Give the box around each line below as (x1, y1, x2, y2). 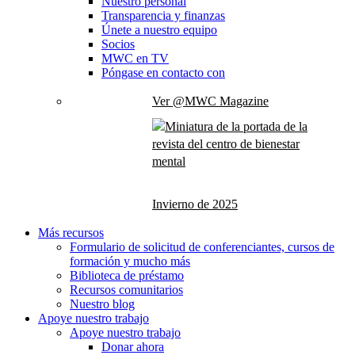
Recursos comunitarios (70, 283, 183, 296)
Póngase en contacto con (101, 66, 225, 79)
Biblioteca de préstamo (70, 269, 184, 282)
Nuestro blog (70, 297, 135, 311)
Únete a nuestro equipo (101, 23, 217, 36)
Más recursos (38, 226, 104, 239)
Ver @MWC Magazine (152, 94, 269, 108)
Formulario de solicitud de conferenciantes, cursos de (70, 240, 334, 254)
